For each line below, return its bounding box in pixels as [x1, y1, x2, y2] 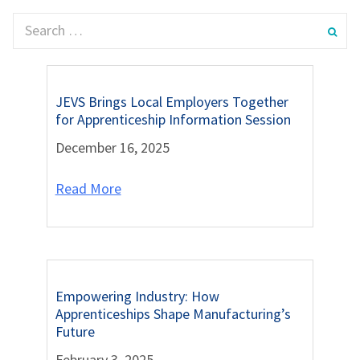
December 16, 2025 [55, 138, 170, 157]
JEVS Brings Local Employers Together [55, 92, 288, 112]
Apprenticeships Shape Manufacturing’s [55, 305, 291, 324]
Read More [55, 179, 121, 198]
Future [55, 322, 95, 342]
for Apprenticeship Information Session [55, 110, 291, 129]
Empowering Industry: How [55, 287, 219, 306]
